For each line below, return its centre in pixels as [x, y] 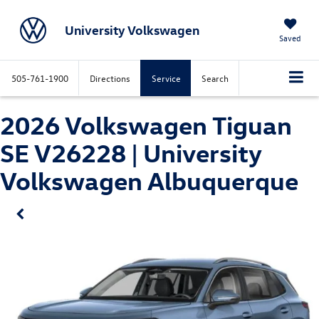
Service [166, 78]
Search [215, 78]
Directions [110, 78]
